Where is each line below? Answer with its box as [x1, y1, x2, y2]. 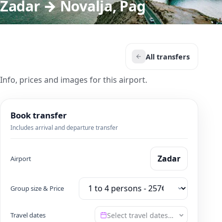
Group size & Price [10, 183, 64, 193]
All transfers [146, 52, 190, 61]
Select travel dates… [107, 210, 173, 220]
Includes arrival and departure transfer [10, 123, 118, 132]
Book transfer [10, 110, 67, 121]
